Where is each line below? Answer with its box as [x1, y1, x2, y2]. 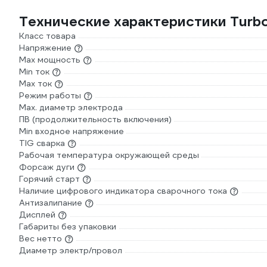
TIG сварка [19, 138, 65, 148]
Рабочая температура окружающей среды [19, 150, 199, 160]
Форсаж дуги [19, 162, 74, 172]
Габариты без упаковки [19, 221, 116, 232]
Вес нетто [19, 233, 62, 244]
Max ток [19, 78, 52, 89]
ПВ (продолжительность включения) [19, 114, 172, 125]
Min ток [19, 66, 49, 77]
